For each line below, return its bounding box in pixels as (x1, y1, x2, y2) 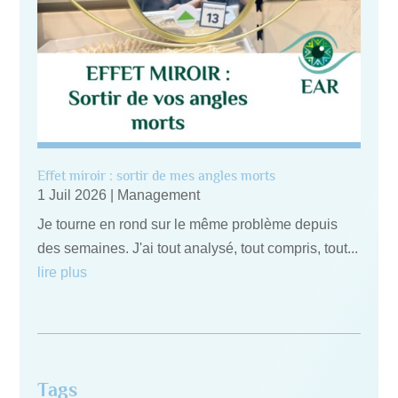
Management (117, 187, 201, 203)
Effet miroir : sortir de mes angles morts (37, 167, 276, 184)
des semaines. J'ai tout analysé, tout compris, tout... (37, 240, 359, 256)
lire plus (37, 264, 88, 280)
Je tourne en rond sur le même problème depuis (37, 216, 338, 232)
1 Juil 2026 (37, 187, 107, 203)
